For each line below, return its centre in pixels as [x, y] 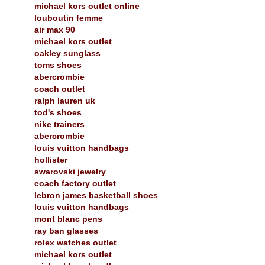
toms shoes [58, 65]
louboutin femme [69, 17]
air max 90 [55, 29]
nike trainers [59, 124]
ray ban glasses [66, 230]
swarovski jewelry [70, 171]
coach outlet [60, 88]
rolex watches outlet [75, 242]
